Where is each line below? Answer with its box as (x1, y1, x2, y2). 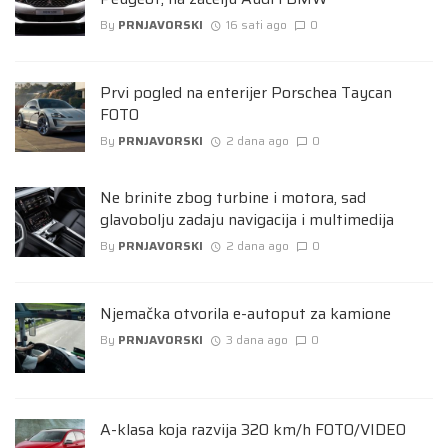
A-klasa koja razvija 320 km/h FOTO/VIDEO (100, 417, 406, 442)
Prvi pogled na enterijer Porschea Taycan (100, 80, 392, 105)
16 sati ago (225, 15, 287, 35)
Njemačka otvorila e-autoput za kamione (100, 301, 391, 326)
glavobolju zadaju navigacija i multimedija (100, 207, 394, 232)
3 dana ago (225, 330, 288, 350)
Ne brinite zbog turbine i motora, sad (100, 185, 366, 210)
